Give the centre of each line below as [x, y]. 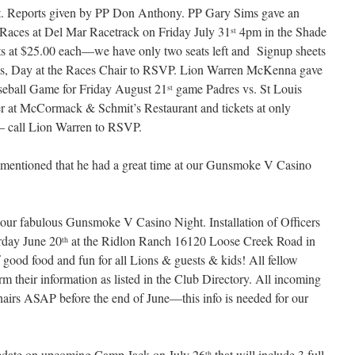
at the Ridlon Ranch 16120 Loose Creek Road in [192, 240]
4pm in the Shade [281, 31]
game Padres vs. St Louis [237, 88]
